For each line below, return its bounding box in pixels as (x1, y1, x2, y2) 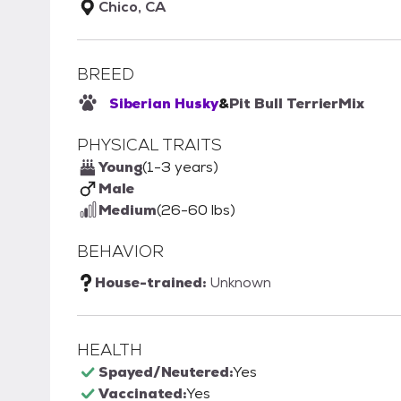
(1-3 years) (142, 158, 218, 177)
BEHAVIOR (77, 241, 164, 262)
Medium (98, 200, 157, 220)
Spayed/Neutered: (98, 363, 233, 382)
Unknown (209, 273, 271, 293)
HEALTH (77, 339, 142, 361)
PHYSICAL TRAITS (77, 134, 222, 156)
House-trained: (95, 273, 209, 293)
